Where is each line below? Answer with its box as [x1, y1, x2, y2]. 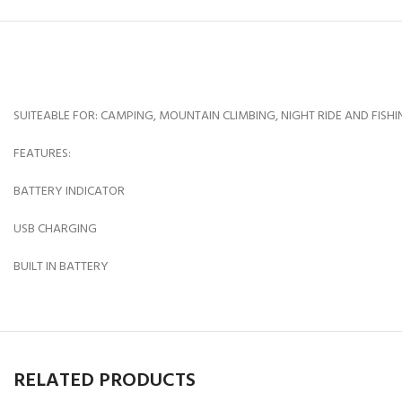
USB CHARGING [13, 219, 97, 240]
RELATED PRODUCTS [13, 365, 196, 397]
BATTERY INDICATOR [13, 181, 125, 202]
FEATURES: [13, 144, 71, 164]
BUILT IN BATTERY [13, 257, 109, 277]
